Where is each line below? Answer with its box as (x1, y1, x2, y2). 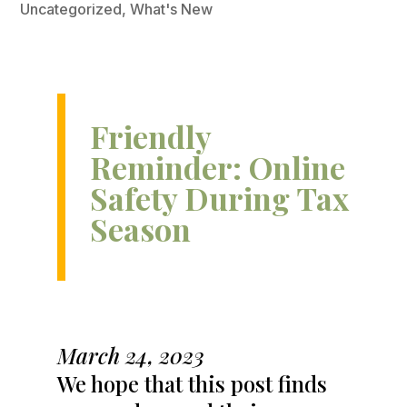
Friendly (89, 115, 211, 157)
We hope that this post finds (56, 369, 327, 398)
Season (89, 208, 191, 250)
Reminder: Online (89, 146, 345, 188)
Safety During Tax (89, 177, 349, 219)
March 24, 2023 (56, 341, 204, 370)
